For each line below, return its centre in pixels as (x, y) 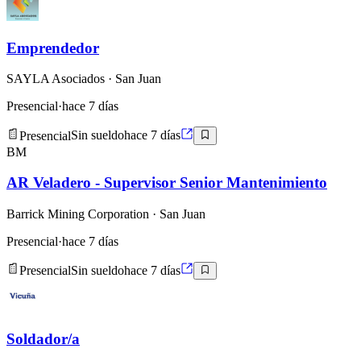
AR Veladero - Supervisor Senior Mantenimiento (167, 183)
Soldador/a (43, 339)
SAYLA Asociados (56, 79)
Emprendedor (53, 48)
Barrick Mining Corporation (78, 214)
